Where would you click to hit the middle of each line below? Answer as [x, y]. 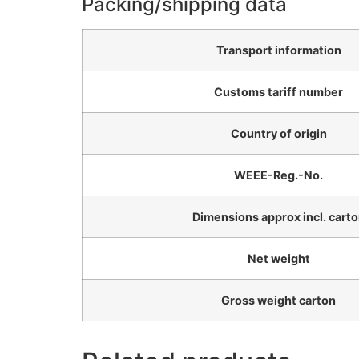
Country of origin [278, 134]
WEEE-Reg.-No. [278, 175]
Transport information [278, 50]
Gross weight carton [278, 301]
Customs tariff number [278, 92]
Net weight [278, 259]
